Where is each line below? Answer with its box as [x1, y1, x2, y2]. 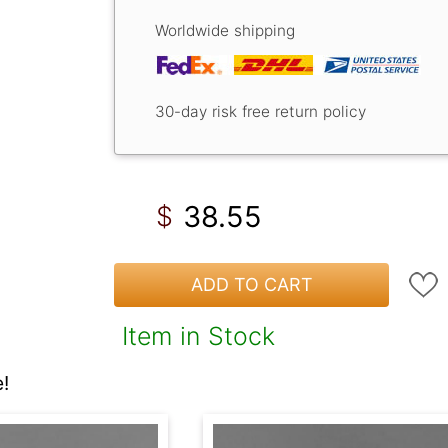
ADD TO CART [190, 274, 313, 296]
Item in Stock [122, 320, 275, 351]
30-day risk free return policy [155, 101, 366, 121]
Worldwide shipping [155, 20, 295, 40]
